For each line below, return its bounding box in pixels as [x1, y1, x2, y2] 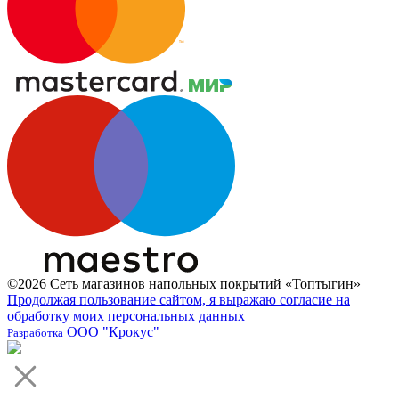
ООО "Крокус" [63, 324, 159, 340]
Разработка [7, 326, 63, 340]
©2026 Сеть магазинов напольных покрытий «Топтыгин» [7, 276, 361, 292]
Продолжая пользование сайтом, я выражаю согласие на [7, 292, 350, 308]
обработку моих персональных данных [7, 308, 245, 324]
